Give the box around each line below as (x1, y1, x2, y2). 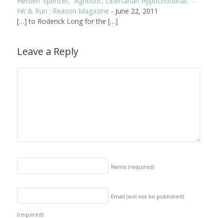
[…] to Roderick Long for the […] (17, 17, 118, 26)
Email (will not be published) (111, 192, 184, 200)
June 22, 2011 (115, 6, 158, 16)
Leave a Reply (17, 45, 78, 58)
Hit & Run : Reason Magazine (17, 6, 109, 16)
